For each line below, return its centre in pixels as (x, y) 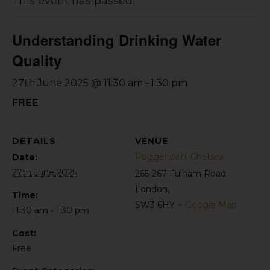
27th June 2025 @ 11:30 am (77, 83)
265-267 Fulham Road (181, 174)
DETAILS (34, 141)
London (151, 189)
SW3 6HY (155, 205)
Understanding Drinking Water (117, 40)
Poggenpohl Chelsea (179, 157)
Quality (37, 60)
